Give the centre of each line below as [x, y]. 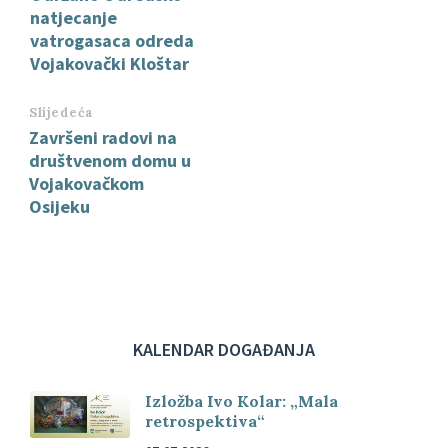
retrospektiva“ [205, 420]
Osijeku [59, 206]
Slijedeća [61, 112]
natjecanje [73, 17]
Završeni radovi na [103, 137]
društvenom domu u [110, 160]
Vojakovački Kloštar [109, 63]
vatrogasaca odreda [112, 40]
